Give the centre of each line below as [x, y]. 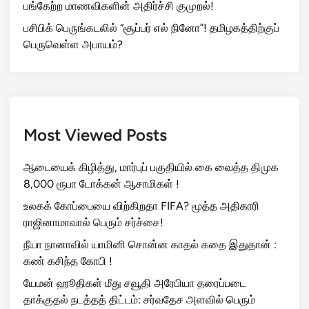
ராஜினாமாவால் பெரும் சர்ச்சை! [93, 222]
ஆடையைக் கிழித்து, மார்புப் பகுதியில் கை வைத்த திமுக [151, 167]
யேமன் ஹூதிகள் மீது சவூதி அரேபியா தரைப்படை [135, 283]
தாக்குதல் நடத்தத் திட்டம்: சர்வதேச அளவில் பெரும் [139, 300]
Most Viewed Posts [95, 135]
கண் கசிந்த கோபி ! [68, 261]
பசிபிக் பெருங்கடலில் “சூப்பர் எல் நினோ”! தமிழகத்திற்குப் [151, 28]
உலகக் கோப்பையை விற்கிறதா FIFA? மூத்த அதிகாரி [141, 206]
